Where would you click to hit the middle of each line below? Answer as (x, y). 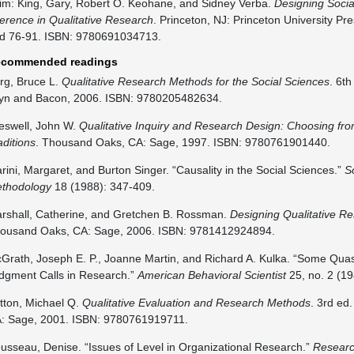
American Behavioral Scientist (211, 275)
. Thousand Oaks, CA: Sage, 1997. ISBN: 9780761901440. (183, 142)
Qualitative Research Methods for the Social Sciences (195, 81)
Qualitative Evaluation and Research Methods (196, 303)
